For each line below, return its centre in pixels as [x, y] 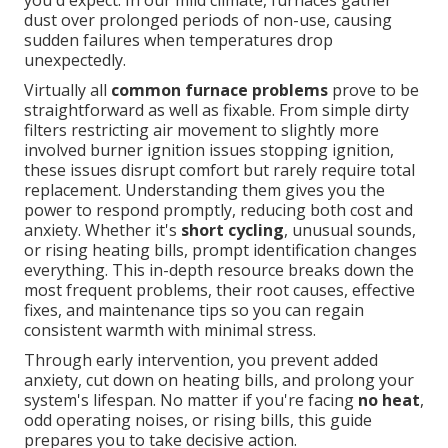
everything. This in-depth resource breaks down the [219, 270]
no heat [389, 400]
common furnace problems [219, 90]
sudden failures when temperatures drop [178, 40]
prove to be [373, 90]
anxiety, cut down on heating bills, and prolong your [219, 380]
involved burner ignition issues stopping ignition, [209, 150]
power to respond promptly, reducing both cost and [218, 210]
